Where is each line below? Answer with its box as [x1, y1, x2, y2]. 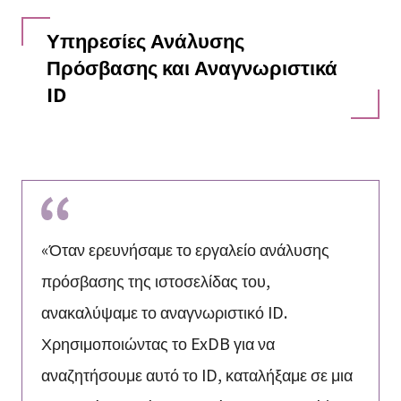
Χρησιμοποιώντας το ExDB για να [40, 331, 275, 355]
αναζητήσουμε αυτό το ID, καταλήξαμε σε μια [40, 363, 353, 387]
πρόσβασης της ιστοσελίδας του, [40, 269, 270, 293]
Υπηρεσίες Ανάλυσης [46, 25, 244, 54]
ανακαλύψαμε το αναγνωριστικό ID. [40, 300, 287, 324]
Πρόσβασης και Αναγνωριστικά [46, 52, 337, 81]
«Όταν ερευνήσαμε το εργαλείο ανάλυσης [40, 237, 329, 261]
